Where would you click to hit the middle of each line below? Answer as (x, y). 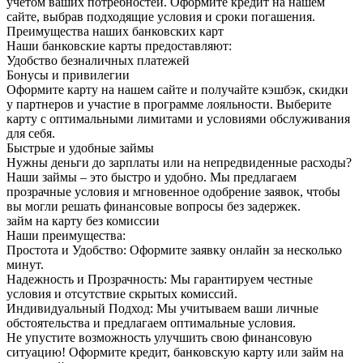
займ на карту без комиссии (83, 220)
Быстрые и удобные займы (80, 147)
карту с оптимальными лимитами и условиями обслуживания (178, 118)
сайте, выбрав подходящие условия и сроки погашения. (161, 16)
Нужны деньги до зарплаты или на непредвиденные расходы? (179, 162)
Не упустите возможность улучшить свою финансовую (159, 337)
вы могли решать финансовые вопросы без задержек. (154, 206)
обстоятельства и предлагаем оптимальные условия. (151, 322)
